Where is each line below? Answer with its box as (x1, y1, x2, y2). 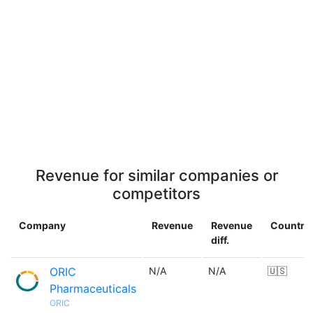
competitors (112, 184, 201, 203)
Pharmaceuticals (50, 282, 136, 296)
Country (270, 219, 310, 231)
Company (19, 219, 66, 231)
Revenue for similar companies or (35, 166, 278, 184)
